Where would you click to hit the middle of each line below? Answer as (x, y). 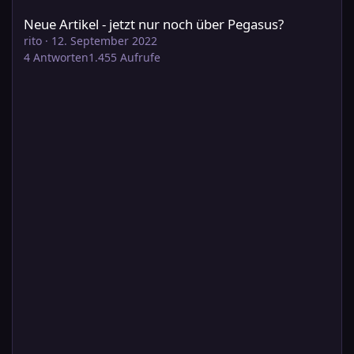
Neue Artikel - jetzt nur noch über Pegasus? (154, 24)
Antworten (61, 57)
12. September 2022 (104, 40)
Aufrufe (140, 57)
